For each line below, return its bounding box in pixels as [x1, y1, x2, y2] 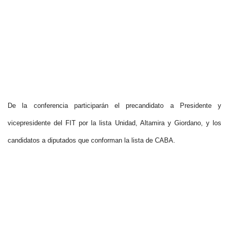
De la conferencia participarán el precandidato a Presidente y [8, 102, 221, 110]
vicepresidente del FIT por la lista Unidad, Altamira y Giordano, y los [8, 119, 221, 127]
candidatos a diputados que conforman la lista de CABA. [8, 136, 177, 145]
